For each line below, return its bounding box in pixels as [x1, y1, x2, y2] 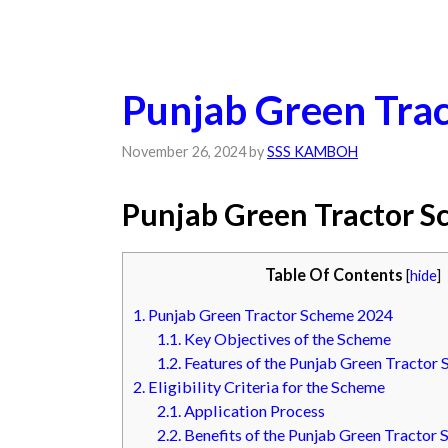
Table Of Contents [265, 265, 403, 285]
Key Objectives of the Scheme [181, 329, 392, 349]
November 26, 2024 [122, 143, 246, 161]
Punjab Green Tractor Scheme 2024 [145, 305, 393, 325]
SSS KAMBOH [267, 143, 358, 161]
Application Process [181, 401, 326, 421]
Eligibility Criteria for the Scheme [145, 377, 385, 397]
